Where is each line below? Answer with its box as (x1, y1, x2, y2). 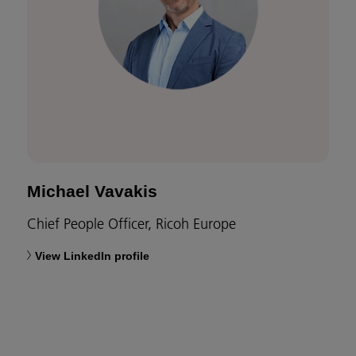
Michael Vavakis (27, 182, 157, 201)
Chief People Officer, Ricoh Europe (27, 215, 236, 234)
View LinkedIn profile (35, 250, 149, 263)
